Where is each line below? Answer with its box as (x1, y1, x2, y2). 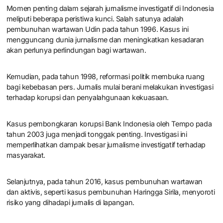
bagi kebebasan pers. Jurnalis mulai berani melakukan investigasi (6, 83, 214, 92)
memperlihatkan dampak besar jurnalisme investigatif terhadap (6, 140, 206, 149)
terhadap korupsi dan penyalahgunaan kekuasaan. (6, 93, 169, 102)
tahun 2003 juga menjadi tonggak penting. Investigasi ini (6, 130, 187, 139)
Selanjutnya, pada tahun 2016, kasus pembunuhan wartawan (6, 177, 203, 186)
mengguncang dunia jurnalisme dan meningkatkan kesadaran (6, 35, 205, 44)
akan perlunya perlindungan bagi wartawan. (6, 46, 146, 55)
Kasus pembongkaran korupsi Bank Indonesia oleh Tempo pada (6, 119, 212, 128)
